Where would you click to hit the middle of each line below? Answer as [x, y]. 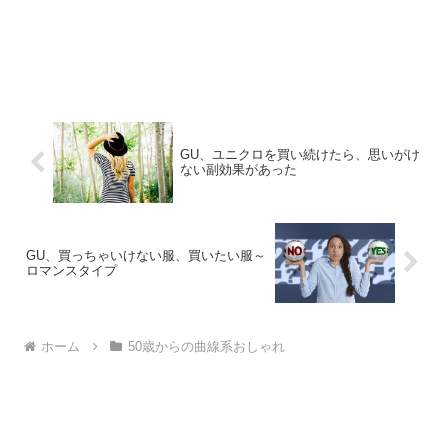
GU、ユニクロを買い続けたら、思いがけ [299, 155]
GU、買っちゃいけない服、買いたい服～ [146, 255]
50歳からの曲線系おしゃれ [206, 347]
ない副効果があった [238, 170]
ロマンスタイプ [71, 270]
